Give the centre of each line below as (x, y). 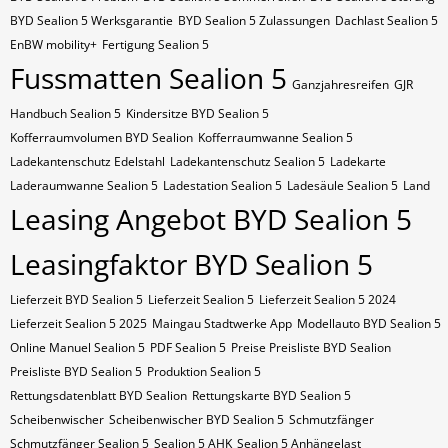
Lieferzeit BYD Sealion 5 (76, 299)
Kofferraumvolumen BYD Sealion (101, 137)
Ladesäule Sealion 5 (342, 185)
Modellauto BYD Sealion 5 (369, 323)
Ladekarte (358, 161)
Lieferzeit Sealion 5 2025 (78, 323)
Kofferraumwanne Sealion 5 (275, 137)
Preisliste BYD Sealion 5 (76, 371)
